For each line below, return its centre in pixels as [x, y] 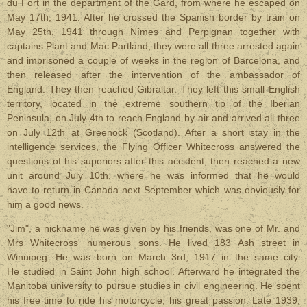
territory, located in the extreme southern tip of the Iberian [153, 103]
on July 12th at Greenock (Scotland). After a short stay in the [153, 132]
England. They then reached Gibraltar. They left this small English [153, 89]
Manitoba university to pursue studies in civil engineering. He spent [153, 286]
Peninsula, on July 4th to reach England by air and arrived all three [153, 118]
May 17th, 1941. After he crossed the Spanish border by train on [153, 17]
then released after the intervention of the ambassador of [153, 75]
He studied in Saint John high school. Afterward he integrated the [153, 271]
